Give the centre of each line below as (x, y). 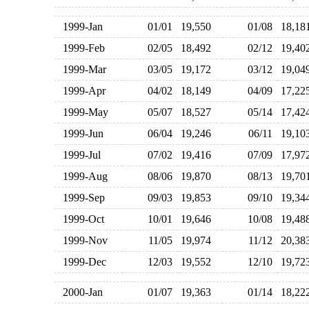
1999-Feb (81, 48)
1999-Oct (80, 219)
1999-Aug (82, 176)
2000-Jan (80, 292)
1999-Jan (80, 27)
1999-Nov (82, 240)
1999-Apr (81, 91)
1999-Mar (81, 69)
